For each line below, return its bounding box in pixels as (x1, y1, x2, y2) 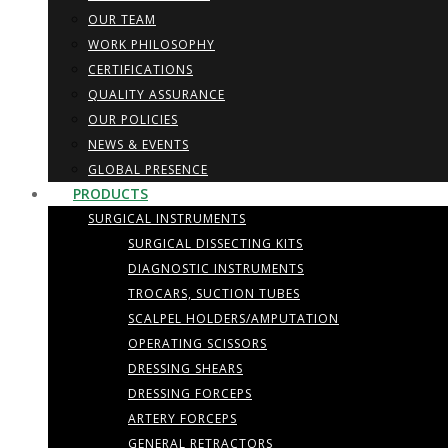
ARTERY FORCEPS (128, 410, 237, 427)
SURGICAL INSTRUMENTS (88, 210, 246, 227)
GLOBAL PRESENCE (88, 161, 208, 178)
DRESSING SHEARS (128, 360, 243, 377)
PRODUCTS (73, 184, 148, 203)
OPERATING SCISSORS (128, 335, 267, 352)
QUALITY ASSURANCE (88, 86, 225, 103)
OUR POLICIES (88, 111, 178, 128)
